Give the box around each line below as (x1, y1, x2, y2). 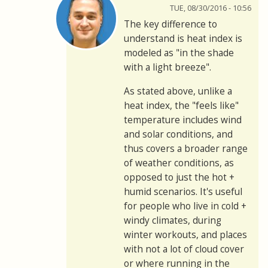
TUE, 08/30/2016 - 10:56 (170, 3, 251, 14)
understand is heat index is (124, 32, 242, 45)
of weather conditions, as (124, 157, 234, 170)
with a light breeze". (124, 61, 211, 74)
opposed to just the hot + (124, 171, 234, 184)
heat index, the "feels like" (124, 99, 239, 112)
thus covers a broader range (124, 142, 248, 156)
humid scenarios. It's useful (124, 185, 242, 199)
